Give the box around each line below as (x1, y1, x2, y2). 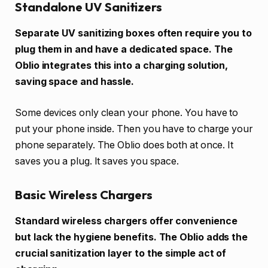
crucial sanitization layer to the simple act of (15, 247, 227, 259)
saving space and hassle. (15, 76, 135, 88)
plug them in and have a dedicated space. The (15, 44, 233, 56)
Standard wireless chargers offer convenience (15, 215, 237, 227)
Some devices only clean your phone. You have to (15, 106, 239, 118)
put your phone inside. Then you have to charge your (15, 123, 253, 135)
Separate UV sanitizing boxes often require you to (15, 28, 252, 39)
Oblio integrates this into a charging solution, (15, 60, 229, 72)
